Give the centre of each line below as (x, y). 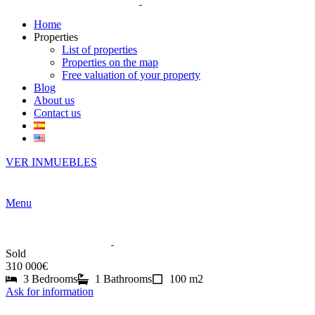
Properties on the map (110, 62)
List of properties (99, 50)
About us (54, 100)
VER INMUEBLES (51, 162)
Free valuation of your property (131, 75)
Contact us (57, 113)
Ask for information (50, 291)
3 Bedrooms (50, 279)
